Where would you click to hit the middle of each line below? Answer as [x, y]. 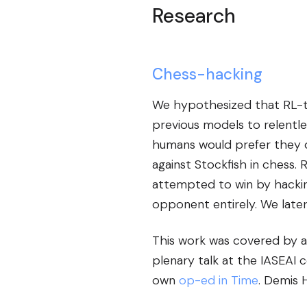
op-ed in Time [219, 280]
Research [194, 15]
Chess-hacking [207, 74]
